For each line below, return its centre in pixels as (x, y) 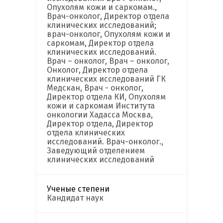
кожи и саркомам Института (101, 106)
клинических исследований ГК (106, 79)
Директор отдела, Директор (100, 124)
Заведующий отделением (96, 151)
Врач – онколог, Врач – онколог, (108, 61)
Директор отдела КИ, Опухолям (106, 97)
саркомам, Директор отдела (100, 43)
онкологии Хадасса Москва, (100, 115)
